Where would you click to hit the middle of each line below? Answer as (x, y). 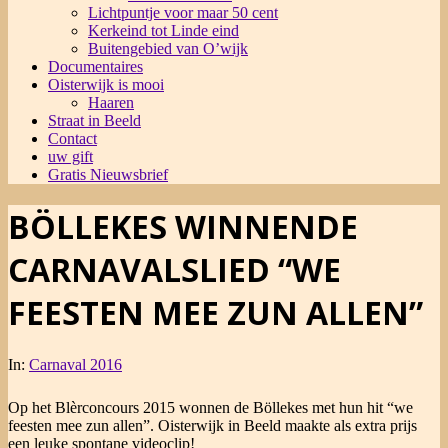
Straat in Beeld (94, 120)
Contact (72, 138)
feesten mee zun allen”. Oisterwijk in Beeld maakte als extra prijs (212, 425)
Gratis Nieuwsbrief (108, 174)
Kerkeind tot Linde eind (163, 30)
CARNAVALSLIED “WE (174, 270)
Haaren (111, 102)
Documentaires (95, 66)
